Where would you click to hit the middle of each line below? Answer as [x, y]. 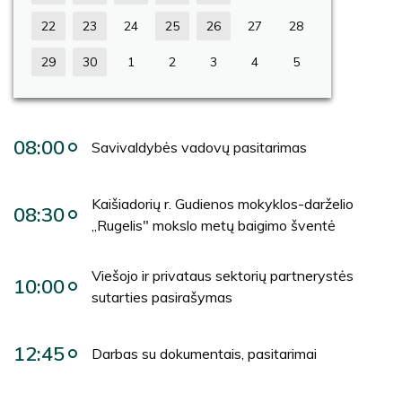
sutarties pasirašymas [162, 297]
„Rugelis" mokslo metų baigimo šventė [214, 225]
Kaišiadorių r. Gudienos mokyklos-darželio [223, 204]
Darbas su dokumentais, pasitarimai [204, 354]
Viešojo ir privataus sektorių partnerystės [223, 275]
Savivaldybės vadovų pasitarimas [199, 147]
